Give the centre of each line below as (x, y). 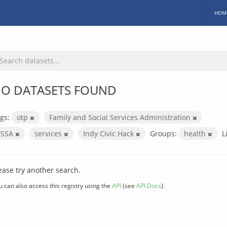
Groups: (163, 133)
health (196, 133)
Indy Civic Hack (109, 133)
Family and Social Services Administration (121, 117)
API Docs (149, 185)
